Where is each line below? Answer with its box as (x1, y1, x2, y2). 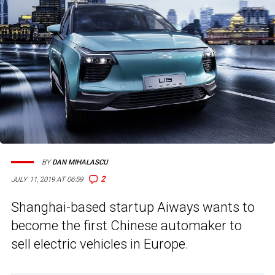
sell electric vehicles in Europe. (11, 236, 188, 252)
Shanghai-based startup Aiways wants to (11, 199, 255, 215)
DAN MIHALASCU (52, 158, 107, 166)
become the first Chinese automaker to (11, 218, 242, 234)
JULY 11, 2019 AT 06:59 (11, 175, 83, 184)
